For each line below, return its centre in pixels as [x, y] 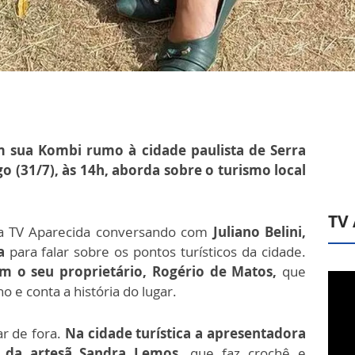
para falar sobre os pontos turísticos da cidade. [158, 252]
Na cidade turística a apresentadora [185, 333]
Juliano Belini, [260, 232]
